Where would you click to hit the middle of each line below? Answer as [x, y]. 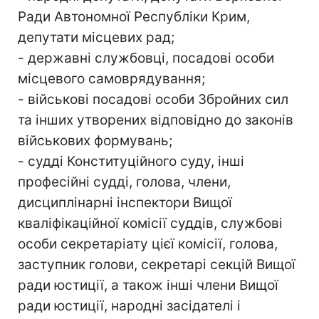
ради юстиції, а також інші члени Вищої [148, 285]
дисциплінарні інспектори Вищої [125, 202]
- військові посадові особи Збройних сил [153, 99]
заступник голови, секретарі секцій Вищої [157, 264]
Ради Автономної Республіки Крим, [134, 16]
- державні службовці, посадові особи [146, 58]
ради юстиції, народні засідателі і [129, 305]
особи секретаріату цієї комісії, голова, [148, 244]
